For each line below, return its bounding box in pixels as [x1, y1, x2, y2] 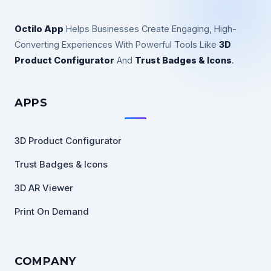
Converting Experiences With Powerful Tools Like [15, 39, 219, 50]
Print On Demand [15, 205, 89, 217]
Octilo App [15, 24, 64, 34]
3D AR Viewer [15, 181, 73, 194]
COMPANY [15, 255, 76, 268]
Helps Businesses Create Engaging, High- [64, 24, 237, 34]
